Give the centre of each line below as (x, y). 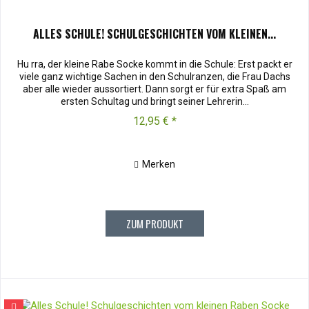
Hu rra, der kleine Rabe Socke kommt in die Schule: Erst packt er (154, 64)
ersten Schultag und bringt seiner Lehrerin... (154, 102)
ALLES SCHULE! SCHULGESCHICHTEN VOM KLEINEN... (155, 34)
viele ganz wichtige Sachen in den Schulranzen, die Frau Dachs (154, 77)
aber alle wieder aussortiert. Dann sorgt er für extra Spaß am (155, 89)
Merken (159, 165)
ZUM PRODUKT (154, 224)
